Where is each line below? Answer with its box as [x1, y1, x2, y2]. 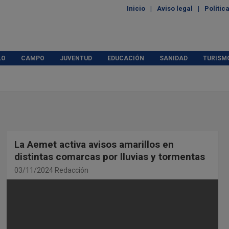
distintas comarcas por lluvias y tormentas [14, 151, 205, 163]
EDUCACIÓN [107, 55, 144, 62]
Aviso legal [157, 5, 193, 12]
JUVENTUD [60, 55, 92, 62]
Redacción [54, 166, 88, 174]
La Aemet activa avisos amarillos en [14, 139, 174, 150]
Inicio [127, 5, 145, 12]
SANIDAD [159, 55, 188, 62]
